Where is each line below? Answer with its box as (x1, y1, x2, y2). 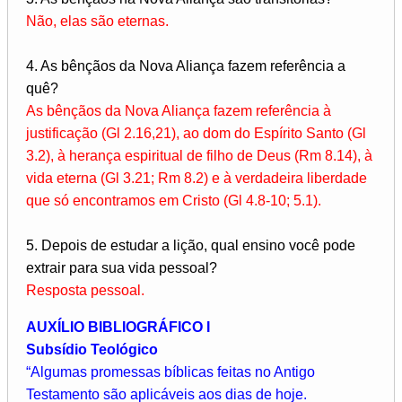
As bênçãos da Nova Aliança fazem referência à (26, 103, 331, 119)
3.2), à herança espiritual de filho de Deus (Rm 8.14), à (26, 148, 372, 164)
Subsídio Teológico (26, 342, 158, 358)
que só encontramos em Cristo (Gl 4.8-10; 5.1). (26, 193, 321, 209)
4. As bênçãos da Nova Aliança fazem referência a (26, 58, 345, 74)
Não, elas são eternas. (26, 13, 169, 30)
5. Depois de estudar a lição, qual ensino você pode (26, 238, 355, 254)
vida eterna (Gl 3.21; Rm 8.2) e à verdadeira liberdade (26, 170, 367, 187)
